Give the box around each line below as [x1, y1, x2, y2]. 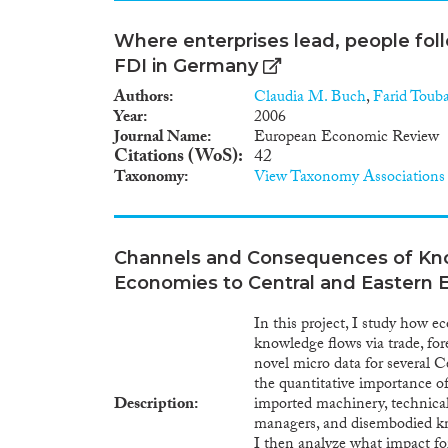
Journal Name [114, 124, 207, 152]
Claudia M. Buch [254, 84, 366, 112]
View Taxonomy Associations [254, 164, 445, 192]
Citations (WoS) [114, 142, 238, 174]
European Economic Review [254, 124, 439, 152]
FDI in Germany [114, 54, 258, 77]
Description [114, 391, 194, 419]
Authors [114, 84, 169, 112]
